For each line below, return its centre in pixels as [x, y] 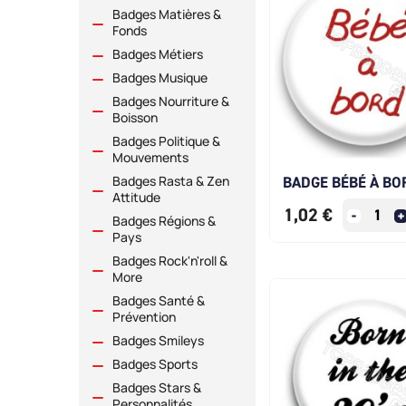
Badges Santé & [159, 301]
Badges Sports [155, 364]
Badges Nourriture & [171, 101]
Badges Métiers [158, 54]
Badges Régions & [164, 221]
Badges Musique [160, 78]
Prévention [144, 317]
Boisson [135, 118]
